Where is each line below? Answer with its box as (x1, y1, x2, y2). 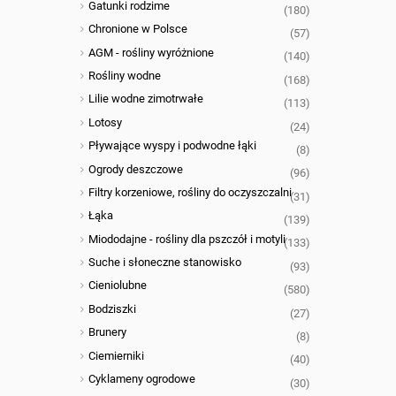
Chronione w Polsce (88, 22, 188, 36)
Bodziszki (88, 301, 137, 316)
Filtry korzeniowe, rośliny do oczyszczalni (88, 185, 293, 199)
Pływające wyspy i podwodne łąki (88, 139, 257, 153)
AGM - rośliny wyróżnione (88, 45, 215, 59)
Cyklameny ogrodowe (88, 371, 196, 385)
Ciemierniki (88, 348, 145, 362)
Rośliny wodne (88, 69, 162, 83)
